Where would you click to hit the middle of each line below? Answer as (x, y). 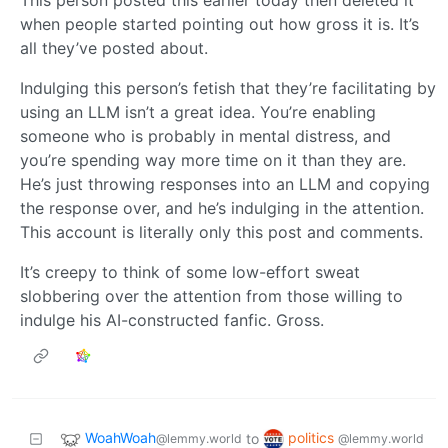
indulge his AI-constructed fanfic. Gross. (172, 320)
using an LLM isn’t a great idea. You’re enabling (198, 112)
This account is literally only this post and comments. (221, 232)
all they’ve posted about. (114, 48)
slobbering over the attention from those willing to (211, 296)
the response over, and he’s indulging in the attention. (222, 208)
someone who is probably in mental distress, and (205, 136)
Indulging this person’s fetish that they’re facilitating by (228, 88)
